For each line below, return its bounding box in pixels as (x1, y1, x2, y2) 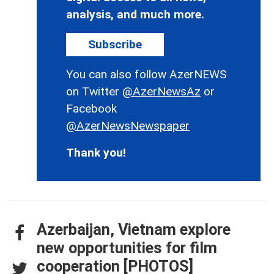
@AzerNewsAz (122, 84, 201, 98)
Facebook (66, 101, 117, 116)
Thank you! (66, 145, 126, 160)
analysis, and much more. (66, 7, 204, 21)
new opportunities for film (37, 239, 217, 257)
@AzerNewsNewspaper (66, 118, 190, 133)
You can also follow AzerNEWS (66, 67, 226, 81)
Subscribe (88, 37, 142, 51)
